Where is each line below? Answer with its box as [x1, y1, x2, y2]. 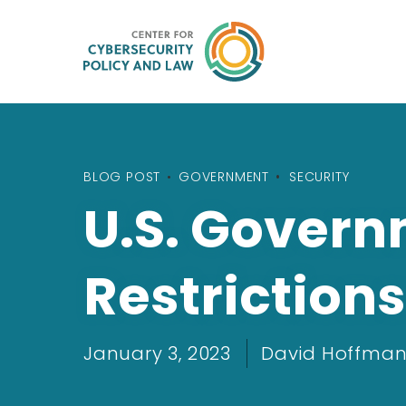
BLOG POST [83, 168, 161, 186]
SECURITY [289, 168, 350, 186]
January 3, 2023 [83, 341, 231, 366]
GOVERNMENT [179, 168, 270, 186]
